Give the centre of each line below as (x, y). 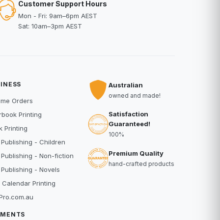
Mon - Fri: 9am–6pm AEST (57, 16)
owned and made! (134, 95)
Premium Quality (136, 153)
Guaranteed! (129, 124)
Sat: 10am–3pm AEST (50, 26)
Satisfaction (128, 114)
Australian (125, 85)
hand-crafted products (141, 164)
